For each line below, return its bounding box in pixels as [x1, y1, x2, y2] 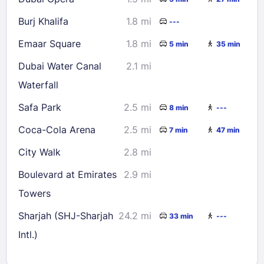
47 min [216, 125, 240, 134]
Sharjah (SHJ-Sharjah [18, 210, 113, 222]
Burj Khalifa [18, 15, 68, 28]
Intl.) [18, 229, 38, 241]
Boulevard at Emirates [18, 169, 117, 181]
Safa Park [18, 101, 61, 114]
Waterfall [18, 79, 58, 91]
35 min [216, 39, 240, 48]
